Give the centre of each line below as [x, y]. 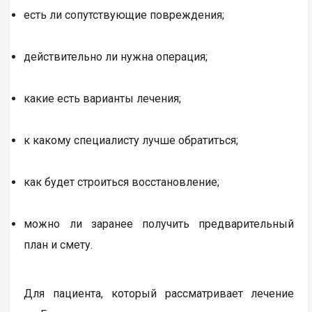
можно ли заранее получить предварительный [159, 224]
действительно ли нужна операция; [116, 56]
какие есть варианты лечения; [103, 98]
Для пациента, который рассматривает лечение [159, 293]
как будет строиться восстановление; [122, 182]
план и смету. [58, 244]
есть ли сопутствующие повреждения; [124, 15]
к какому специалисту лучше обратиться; [131, 140]
